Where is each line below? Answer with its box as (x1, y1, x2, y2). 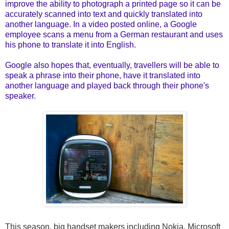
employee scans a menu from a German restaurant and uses (5, 30, 223, 39)
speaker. (5, 91, 36, 100)
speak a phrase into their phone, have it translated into (5, 71, 200, 80)
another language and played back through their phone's (5, 81, 209, 90)
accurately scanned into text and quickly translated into (5, 9, 202, 18)
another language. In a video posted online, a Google (5, 19, 197, 29)
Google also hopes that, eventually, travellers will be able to (5, 60, 219, 70)
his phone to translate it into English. (5, 40, 136, 49)
